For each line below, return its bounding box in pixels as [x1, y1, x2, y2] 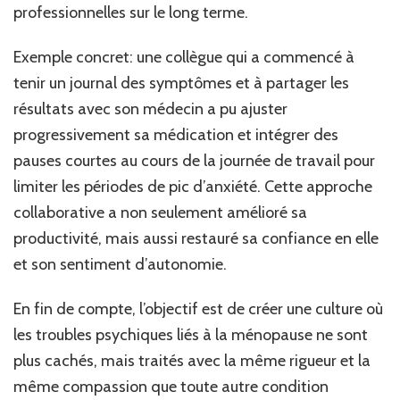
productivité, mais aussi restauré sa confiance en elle [13, 228, 379, 248]
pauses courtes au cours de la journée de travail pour [13, 150, 375, 171]
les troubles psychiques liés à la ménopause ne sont [13, 324, 368, 345]
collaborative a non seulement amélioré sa [13, 202, 307, 222]
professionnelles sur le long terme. [13, 2, 248, 22]
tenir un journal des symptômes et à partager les [13, 72, 349, 93]
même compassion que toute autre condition [13, 376, 329, 396]
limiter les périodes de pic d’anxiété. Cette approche [13, 176, 372, 196]
